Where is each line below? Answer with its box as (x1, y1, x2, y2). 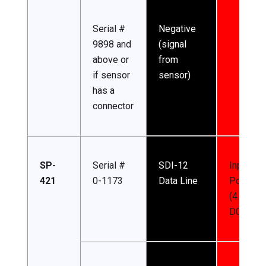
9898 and (93, 39, 131, 50)
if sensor (93, 69, 130, 81)
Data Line (159, 175, 198, 187)
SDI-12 (159, 160, 188, 172)
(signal (159, 39, 186, 50)
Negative (159, 23, 196, 35)
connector (93, 100, 134, 112)
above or (93, 54, 129, 66)
